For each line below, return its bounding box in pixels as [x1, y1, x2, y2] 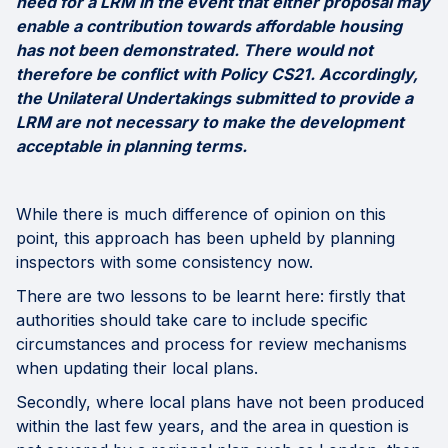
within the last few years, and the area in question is [16, 416, 409, 437]
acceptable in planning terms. [16, 136, 247, 157]
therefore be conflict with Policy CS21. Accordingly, [16, 64, 418, 85]
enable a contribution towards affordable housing [16, 16, 402, 37]
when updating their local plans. [16, 358, 258, 379]
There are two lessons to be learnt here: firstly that [16, 286, 405, 307]
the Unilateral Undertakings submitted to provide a [16, 88, 413, 109]
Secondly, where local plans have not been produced [16, 392, 424, 413]
